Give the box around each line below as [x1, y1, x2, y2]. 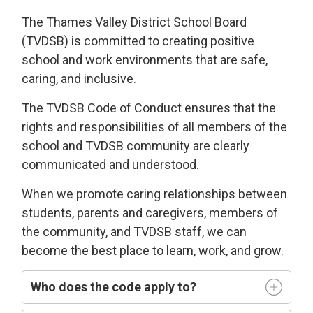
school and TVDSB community [22, 138, 194, 153]
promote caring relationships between [76, 186, 288, 201]
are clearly [193, 138, 250, 153]
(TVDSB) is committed [22, 33, 149, 48]
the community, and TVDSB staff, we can [22, 224, 247, 239]
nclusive [87, 71, 134, 86]
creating [162, 33, 211, 48]
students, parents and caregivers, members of [22, 205, 279, 220]
